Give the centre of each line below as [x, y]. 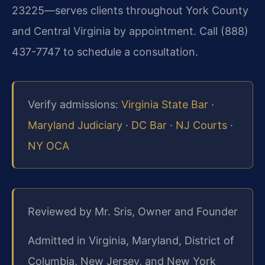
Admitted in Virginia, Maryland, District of [131, 241]
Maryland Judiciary [75, 125]
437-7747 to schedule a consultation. [105, 51]
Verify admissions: [75, 104]
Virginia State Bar [165, 104]
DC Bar [149, 125]
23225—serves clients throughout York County [130, 10]
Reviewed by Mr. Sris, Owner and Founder [133, 211]
